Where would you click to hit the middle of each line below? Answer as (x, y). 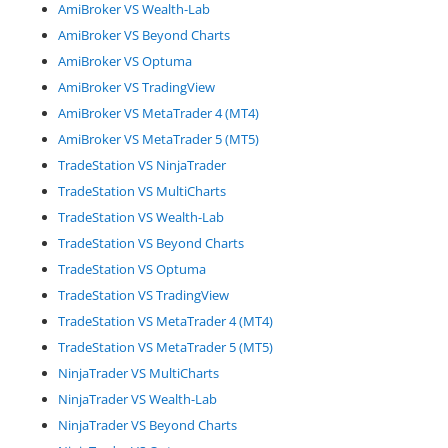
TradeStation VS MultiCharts (141, 190)
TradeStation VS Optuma (131, 268)
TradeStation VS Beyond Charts (150, 242)
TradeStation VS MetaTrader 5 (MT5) (165, 346)
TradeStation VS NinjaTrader (141, 164)
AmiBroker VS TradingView (136, 86)
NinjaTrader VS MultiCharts (138, 372)
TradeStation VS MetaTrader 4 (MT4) (165, 320)
